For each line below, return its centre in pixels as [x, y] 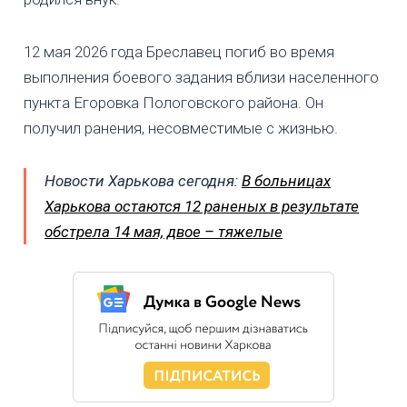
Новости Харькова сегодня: [143, 180]
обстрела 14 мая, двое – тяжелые [164, 231]
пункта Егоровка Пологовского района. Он [174, 102]
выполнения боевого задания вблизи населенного [201, 77]
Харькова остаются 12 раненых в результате [202, 206]
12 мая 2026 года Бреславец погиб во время [179, 51]
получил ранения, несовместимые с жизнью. [181, 128]
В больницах [286, 180]
